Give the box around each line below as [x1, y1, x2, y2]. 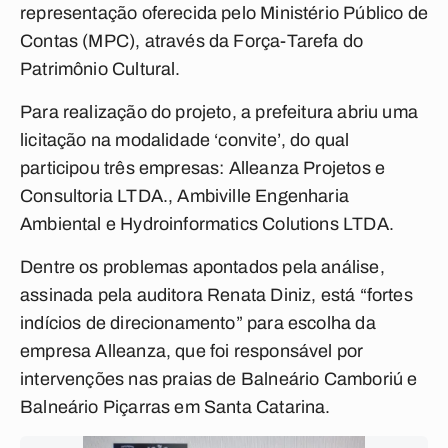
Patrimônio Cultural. [20, 59, 181, 79]
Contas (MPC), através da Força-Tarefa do [20, 31, 364, 51]
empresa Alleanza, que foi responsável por [20, 341, 364, 361]
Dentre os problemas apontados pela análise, [20, 257, 385, 277]
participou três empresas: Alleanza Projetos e [20, 158, 386, 178]
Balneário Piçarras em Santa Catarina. [20, 397, 331, 417]
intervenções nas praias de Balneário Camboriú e [20, 369, 418, 389]
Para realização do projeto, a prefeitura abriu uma [20, 102, 418, 122]
